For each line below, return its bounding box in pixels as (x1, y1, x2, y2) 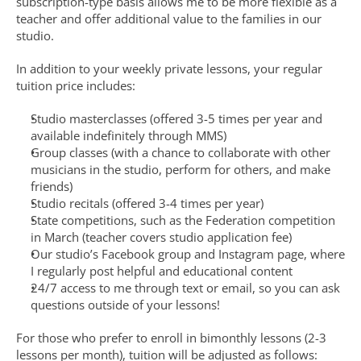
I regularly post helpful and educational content (31, 263, 293, 279)
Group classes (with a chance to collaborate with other (31, 144, 330, 160)
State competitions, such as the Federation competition (31, 212, 335, 228)
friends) (31, 178, 73, 194)
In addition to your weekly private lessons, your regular (16, 60, 322, 77)
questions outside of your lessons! (31, 297, 220, 313)
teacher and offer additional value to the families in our (16, 10, 322, 27)
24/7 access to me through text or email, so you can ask (31, 280, 340, 296)
